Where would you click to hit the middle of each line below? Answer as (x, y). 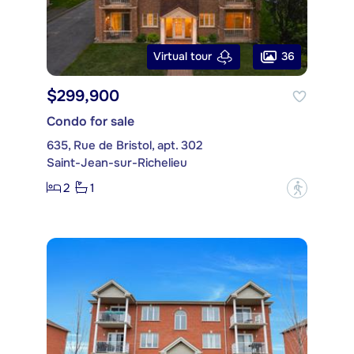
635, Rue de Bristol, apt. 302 (124, 145)
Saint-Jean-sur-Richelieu (117, 162)
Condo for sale (90, 121)
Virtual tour (183, 56)
